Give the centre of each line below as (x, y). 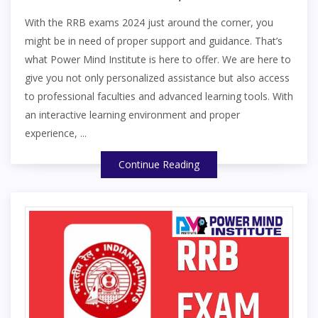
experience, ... (56, 133)
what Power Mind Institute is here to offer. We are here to (158, 60)
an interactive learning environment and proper (132, 115)
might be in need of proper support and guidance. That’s (154, 41)
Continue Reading (159, 165)
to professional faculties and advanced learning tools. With (159, 97)
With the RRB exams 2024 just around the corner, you (149, 23)
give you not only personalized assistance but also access (157, 78)
